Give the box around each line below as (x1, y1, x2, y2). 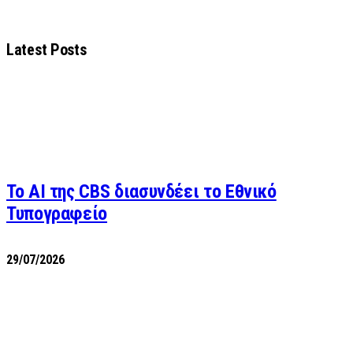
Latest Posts (6, 39, 87, 59)
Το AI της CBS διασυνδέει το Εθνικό (6, 180, 277, 203)
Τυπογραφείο (6, 202, 108, 225)
